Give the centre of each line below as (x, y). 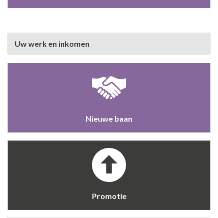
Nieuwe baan (109, 119)
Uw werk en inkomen (52, 44)
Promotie (109, 196)
